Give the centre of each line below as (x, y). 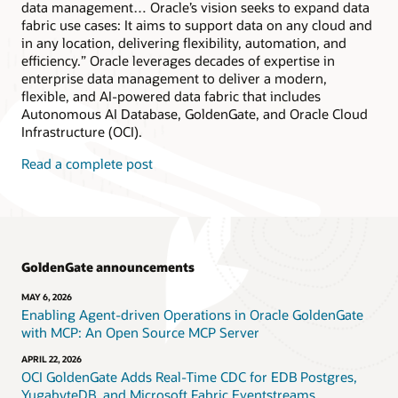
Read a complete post (87, 164)
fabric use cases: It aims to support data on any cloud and (197, 24)
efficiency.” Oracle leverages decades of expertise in (178, 60)
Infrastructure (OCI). (82, 131)
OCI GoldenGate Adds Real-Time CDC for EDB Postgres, (189, 377)
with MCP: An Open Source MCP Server (140, 332)
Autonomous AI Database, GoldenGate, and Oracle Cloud (195, 113)
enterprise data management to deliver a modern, (174, 78)
